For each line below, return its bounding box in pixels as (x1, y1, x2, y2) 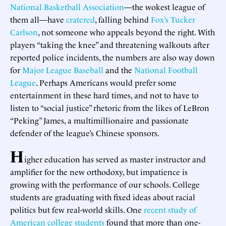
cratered (66, 13, 95, 25)
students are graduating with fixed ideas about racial (10, 191, 195, 202)
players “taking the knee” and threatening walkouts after (10, 38, 209, 50)
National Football (134, 64, 198, 75)
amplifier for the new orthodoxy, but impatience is (10, 165, 188, 177)
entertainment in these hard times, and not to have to (10, 89, 199, 100)
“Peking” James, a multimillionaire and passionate (10, 114, 189, 126)
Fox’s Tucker (151, 13, 195, 25)
